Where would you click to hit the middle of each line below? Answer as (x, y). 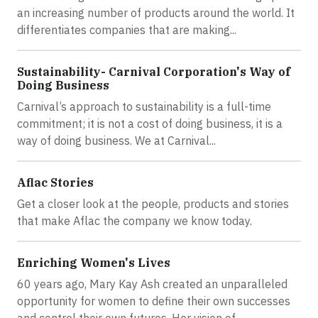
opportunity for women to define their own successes (154, 301)
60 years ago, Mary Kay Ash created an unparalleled (152, 284)
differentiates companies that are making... (127, 30)
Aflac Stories (55, 183)
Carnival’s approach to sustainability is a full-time (144, 107)
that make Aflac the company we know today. (135, 221)
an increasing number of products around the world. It (156, 13)
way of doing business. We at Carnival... (116, 141)
